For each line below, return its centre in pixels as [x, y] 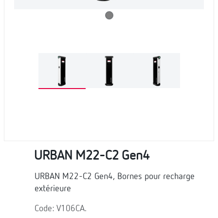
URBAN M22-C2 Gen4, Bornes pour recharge [115, 176]
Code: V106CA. [61, 209]
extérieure [53, 189]
